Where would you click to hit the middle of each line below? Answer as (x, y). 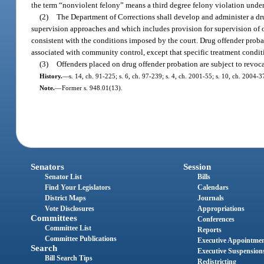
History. (51, 76)
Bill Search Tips (69, 258)
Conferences (216, 220)
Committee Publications (81, 239)
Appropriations (221, 209)
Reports (209, 230)
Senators (48, 167)
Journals (210, 198)
